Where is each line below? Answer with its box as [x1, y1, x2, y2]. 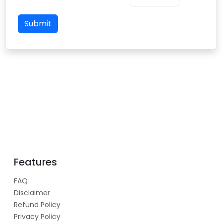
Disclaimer [14, 187, 50, 198]
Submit [24, 17, 52, 29]
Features [14, 155, 57, 169]
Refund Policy [14, 199, 60, 210]
